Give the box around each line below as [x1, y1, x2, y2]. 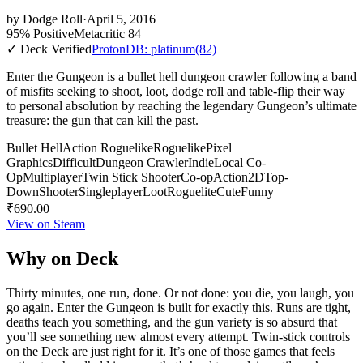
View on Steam [6, 216, 85, 231]
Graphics [6, 155, 53, 169]
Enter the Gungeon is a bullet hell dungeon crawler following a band [6, 69, 357, 83]
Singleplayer [79, 184, 143, 199]
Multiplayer [23, 169, 82, 184]
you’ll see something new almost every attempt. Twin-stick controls [6, 329, 350, 344]
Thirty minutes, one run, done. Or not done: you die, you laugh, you [6, 285, 354, 300]
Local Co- [214, 155, 266, 169]
